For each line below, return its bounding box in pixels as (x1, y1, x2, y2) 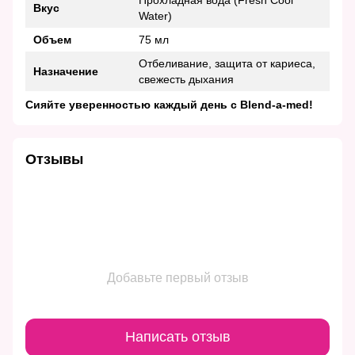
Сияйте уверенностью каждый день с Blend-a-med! (25, 97, 313, 111)
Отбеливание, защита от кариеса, (139, 56, 315, 70)
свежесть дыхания (139, 72, 234, 86)
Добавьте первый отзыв (106, 270, 249, 284)
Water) (139, 9, 172, 22)
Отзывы (25, 151, 83, 167)
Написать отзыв (124, 329, 231, 345)
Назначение (33, 64, 98, 78)
